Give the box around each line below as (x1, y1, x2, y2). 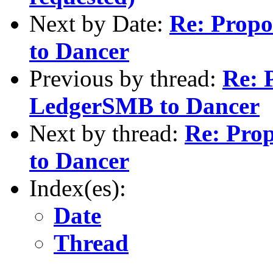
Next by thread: (29, 119, 185, 146)
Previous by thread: (29, 65, 222, 91)
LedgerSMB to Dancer (29, 92, 260, 119)
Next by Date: (29, 10, 169, 37)
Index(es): (29, 174, 126, 201)
